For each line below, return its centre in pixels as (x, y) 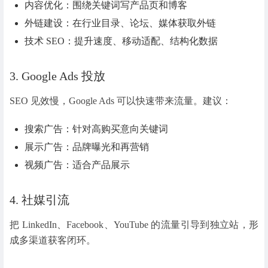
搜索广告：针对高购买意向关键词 (97, 129)
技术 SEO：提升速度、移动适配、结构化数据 (121, 41)
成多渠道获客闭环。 (53, 240)
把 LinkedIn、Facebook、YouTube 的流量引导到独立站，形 (134, 224)
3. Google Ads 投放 (57, 76)
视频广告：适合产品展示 (77, 165)
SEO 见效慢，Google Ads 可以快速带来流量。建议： (121, 100)
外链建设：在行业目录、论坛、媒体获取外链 (121, 23)
